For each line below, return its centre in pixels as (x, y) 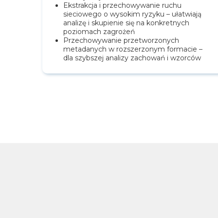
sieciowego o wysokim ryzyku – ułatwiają (132, 14)
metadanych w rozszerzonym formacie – (133, 49)
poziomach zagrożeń (99, 32)
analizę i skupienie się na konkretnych (126, 23)
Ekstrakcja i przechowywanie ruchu (122, 6)
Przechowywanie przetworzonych (121, 41)
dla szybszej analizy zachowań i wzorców (132, 58)
